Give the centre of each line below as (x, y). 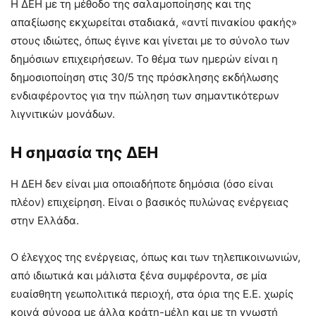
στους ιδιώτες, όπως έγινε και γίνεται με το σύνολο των (150, 41)
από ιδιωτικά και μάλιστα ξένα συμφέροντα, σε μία (139, 275)
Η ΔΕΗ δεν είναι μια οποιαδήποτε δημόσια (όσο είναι (142, 184)
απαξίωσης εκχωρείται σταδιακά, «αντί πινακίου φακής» (154, 22)
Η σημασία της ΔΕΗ (84, 152)
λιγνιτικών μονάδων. (63, 114)
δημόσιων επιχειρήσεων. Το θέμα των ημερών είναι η (144, 59)
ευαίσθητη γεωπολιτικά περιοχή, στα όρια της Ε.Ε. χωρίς (152, 294)
